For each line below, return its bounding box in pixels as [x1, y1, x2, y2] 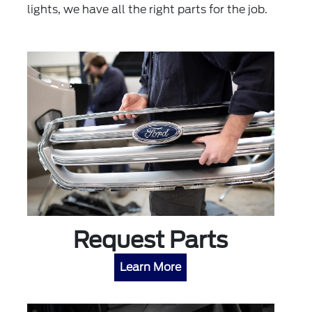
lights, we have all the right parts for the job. [27, 3, 268, 17]
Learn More [120, 260, 182, 274]
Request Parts [73, 226, 228, 254]
